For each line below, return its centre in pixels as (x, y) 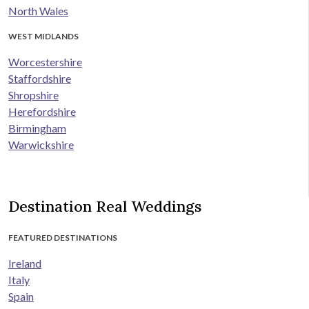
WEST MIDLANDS (43, 37)
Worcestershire (45, 62)
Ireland (25, 263)
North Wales (38, 11)
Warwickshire (41, 145)
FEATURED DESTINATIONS (63, 238)
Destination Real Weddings (105, 207)
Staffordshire (40, 79)
